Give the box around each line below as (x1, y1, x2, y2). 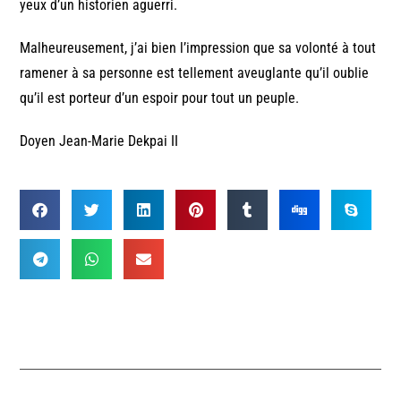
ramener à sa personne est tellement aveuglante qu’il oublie (20, 64, 370, 81)
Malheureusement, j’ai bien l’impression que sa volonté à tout (20, 38, 377, 56)
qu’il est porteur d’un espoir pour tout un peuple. (20, 89, 300, 107)
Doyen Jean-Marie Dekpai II (20, 132, 179, 149)
